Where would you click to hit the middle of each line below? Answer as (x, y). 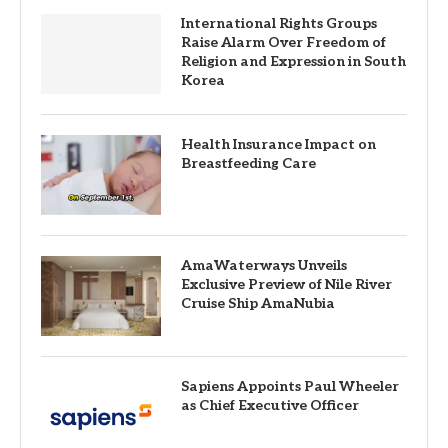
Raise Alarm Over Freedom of (283, 43)
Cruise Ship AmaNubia (258, 304)
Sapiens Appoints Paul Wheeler (290, 387)
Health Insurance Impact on (278, 145)
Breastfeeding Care (248, 164)
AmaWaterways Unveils (264, 266)
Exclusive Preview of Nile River (286, 285)
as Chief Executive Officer (270, 406)
